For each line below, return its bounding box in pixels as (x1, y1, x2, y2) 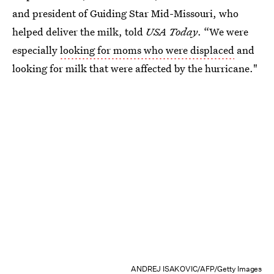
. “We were (198, 24, 248, 39)
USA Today (146, 24, 198, 39)
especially (12, 43, 60, 57)
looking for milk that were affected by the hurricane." (12, 61, 257, 75)
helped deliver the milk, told (12, 24, 146, 39)
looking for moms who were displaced (60, 43, 234, 57)
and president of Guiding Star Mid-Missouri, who (12, 6, 239, 20)
